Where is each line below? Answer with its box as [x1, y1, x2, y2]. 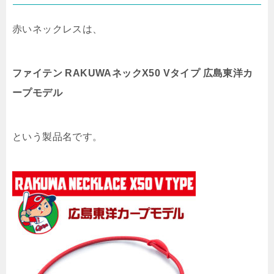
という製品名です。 [12, 131, 103, 143]
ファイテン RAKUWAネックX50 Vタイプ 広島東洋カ [12, 68, 253, 79]
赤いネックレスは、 [12, 24, 103, 35]
